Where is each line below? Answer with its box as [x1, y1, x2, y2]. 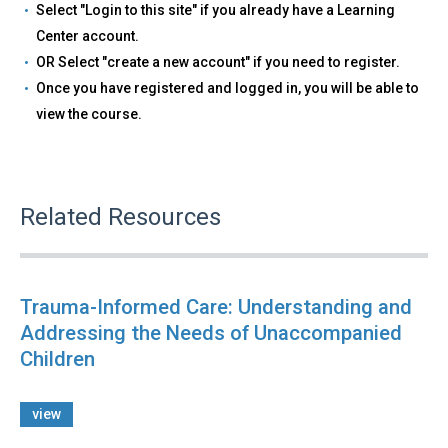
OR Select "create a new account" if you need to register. [36, 53, 400, 70]
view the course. [36, 105, 142, 122]
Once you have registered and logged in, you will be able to [36, 79, 419, 96]
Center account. [36, 27, 139, 44]
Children [20, 346, 95, 371]
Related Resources [20, 202, 221, 231]
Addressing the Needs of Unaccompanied [20, 320, 402, 345]
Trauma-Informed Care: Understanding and [20, 294, 412, 319]
